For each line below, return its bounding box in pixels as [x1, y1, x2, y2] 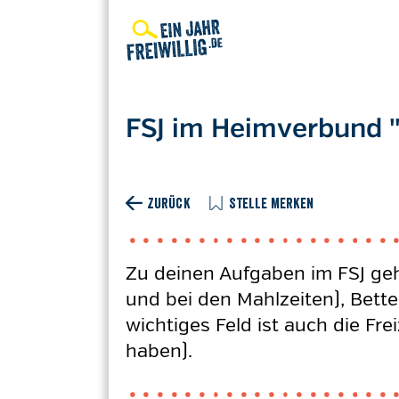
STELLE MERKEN [228, 194, 314, 212]
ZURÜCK [146, 194, 191, 212]
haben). [126, 339, 192, 362]
